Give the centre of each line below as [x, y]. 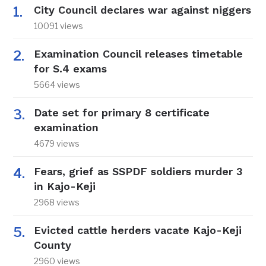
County [53, 245]
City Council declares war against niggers [143, 10]
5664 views [57, 85]
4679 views [57, 144]
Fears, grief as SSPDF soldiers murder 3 [138, 172]
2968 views [57, 202]
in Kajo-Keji [65, 186]
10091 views [59, 26]
